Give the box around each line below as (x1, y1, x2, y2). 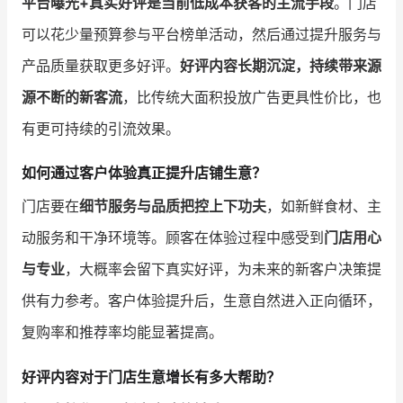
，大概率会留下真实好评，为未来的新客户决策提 (65, 260, 381, 279)
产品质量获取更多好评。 (22, 57, 180, 76)
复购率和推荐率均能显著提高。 (22, 323, 223, 342)
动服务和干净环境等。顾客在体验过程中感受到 (22, 228, 324, 247)
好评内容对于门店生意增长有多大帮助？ (22, 367, 281, 386)
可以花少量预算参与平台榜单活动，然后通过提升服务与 (22, 25, 381, 44)
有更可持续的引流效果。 (22, 120, 180, 139)
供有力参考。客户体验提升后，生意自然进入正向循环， (22, 291, 381, 310)
